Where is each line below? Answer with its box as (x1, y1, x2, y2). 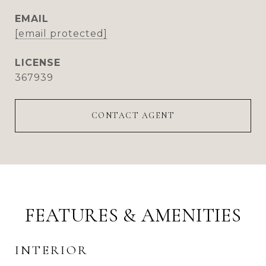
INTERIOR (15, 243, 88, 258)
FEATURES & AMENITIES (24, 204, 242, 227)
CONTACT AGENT (91, 110, 175, 121)
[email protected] (15, 28, 107, 39)
